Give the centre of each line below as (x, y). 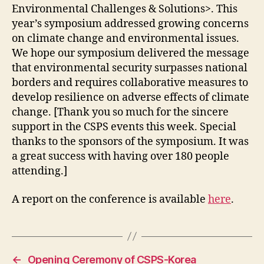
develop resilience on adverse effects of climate (131, 98)
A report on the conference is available (110, 199)
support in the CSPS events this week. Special (124, 127)
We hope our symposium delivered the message (131, 54)
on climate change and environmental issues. (126, 39)
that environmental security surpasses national (130, 68)
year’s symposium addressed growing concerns (130, 24)
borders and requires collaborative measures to (130, 83)
